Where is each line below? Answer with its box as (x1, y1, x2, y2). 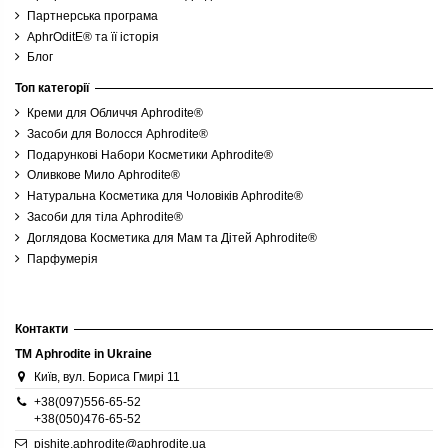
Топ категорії (15, 81, 89, 96)
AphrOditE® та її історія (27, 29, 159, 44)
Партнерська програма (27, 8, 158, 23)
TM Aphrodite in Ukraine (15, 346, 152, 361)
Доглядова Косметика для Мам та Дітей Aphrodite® (27, 230, 317, 245)
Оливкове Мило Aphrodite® (27, 168, 180, 183)
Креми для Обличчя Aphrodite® (27, 106, 203, 121)
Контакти (15, 322, 68, 337)
